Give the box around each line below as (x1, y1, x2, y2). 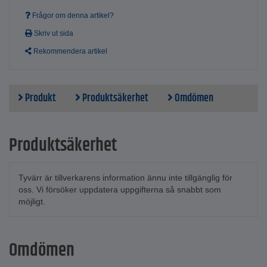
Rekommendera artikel (32, 47, 107, 56)
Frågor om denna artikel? (30, 11, 114, 20)
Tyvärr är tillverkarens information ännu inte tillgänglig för (18, 173, 232, 183)
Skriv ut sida (32, 29, 73, 38)
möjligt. (18, 197, 45, 207)
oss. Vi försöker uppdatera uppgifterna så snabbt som (18, 185, 221, 195)
